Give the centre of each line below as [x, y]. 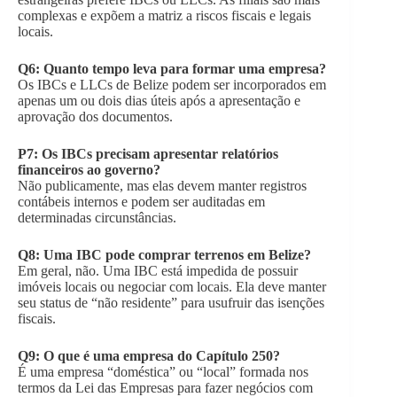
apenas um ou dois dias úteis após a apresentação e [159, 101]
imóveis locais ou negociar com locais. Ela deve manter [172, 287]
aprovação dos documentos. [95, 117]
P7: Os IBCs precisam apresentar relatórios [148, 154]
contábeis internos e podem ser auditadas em [141, 202]
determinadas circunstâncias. [97, 218]
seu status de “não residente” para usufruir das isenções [171, 303]
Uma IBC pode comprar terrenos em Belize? [177, 255]
